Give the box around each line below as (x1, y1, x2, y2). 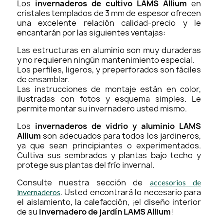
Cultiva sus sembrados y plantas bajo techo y (17, 149, 201, 161)
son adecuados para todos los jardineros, (41, 130, 201, 141)
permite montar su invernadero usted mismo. (17, 103, 188, 114)
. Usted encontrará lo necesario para (60, 186, 201, 198)
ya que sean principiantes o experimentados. (17, 140, 201, 151)
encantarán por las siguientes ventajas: (17, 27, 167, 38)
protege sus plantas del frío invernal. (17, 159, 154, 170)
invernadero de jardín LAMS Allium (39, 206, 171, 217)
